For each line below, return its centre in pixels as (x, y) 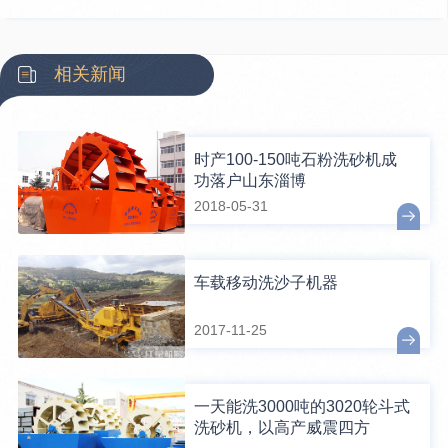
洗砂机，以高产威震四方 (282, 427)
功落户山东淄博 (250, 180)
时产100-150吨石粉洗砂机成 (296, 159)
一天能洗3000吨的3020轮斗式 (302, 406)
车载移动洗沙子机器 (266, 283)
